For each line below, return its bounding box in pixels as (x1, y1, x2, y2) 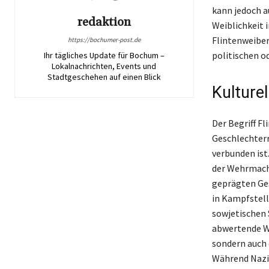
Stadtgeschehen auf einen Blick (47, 71, 161, 82)
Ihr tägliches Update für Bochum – (43, 50, 165, 61)
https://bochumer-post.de (67, 35, 141, 44)
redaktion (77, 14, 131, 30)
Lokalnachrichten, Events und (52, 61, 157, 71)
